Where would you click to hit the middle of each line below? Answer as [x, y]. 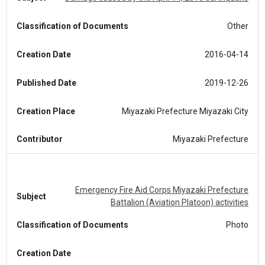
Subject [31, 196]
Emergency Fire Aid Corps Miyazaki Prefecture [162, 190]
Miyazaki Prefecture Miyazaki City [185, 111]
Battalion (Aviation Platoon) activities [180, 202]
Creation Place [46, 111]
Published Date [46, 83]
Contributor [40, 139]
